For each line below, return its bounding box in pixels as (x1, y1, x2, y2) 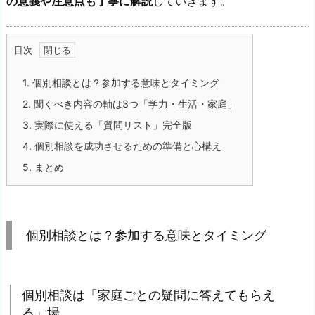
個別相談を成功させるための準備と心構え (32, 139, 221, 152)
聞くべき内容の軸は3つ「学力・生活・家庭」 (31, 97, 237, 110)
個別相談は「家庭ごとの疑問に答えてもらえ (22, 287, 275, 302)
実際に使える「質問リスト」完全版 (32, 118, 192, 131)
